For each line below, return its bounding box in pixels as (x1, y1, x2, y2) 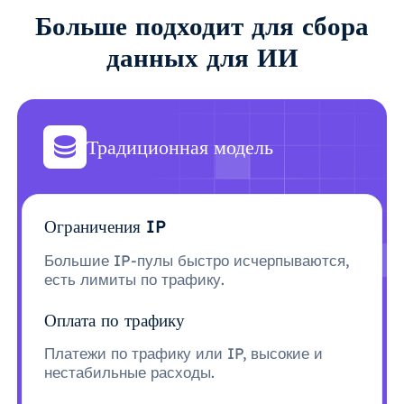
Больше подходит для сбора (35, 9, 369, 42)
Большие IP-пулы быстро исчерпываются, (43, 250, 349, 270)
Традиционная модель (86, 134, 273, 160)
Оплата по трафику (43, 308, 185, 331)
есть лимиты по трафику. (43, 269, 225, 289)
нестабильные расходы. (43, 362, 215, 381)
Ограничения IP (43, 216, 166, 238)
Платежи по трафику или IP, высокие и (43, 343, 323, 363)
